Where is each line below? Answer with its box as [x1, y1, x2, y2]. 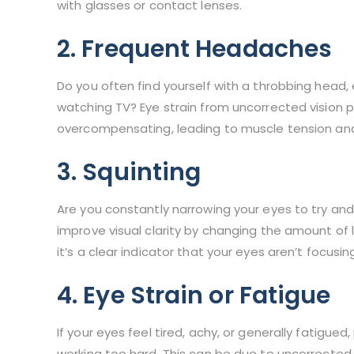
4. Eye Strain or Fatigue [57, 279, 331, 313]
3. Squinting [57, 156, 201, 190]
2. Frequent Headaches [57, 32, 333, 66]
